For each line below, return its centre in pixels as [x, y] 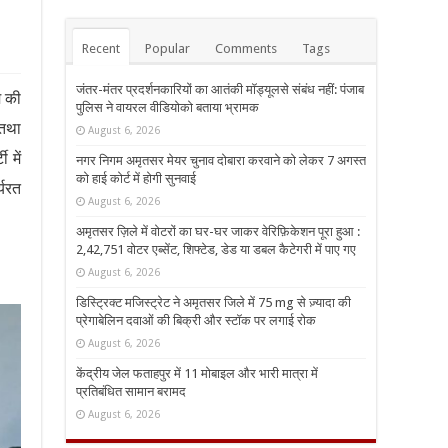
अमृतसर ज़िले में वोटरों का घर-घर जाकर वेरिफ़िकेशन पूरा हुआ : [218, 232]
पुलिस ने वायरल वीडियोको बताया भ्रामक [167, 108]
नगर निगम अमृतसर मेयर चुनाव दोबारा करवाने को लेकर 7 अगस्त [221, 161]
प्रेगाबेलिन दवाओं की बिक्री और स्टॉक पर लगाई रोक [196, 321]
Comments [246, 49]
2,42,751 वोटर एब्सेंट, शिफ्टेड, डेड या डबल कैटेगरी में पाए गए [216, 250]
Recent [101, 49]
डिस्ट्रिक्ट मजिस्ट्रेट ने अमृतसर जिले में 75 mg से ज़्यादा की [213, 303]
